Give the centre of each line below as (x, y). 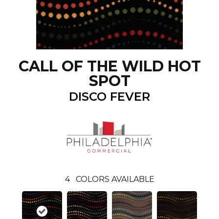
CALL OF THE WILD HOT (109, 66)
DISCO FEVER (109, 97)
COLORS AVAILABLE (115, 179)
